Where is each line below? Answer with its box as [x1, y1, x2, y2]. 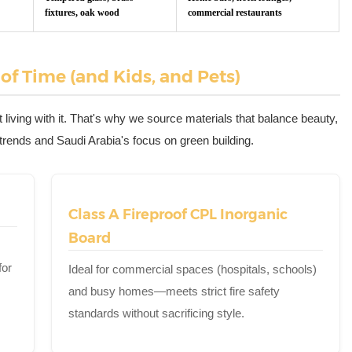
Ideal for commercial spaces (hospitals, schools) [68, 262, 317, 276]
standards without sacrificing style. [68, 306, 245, 320]
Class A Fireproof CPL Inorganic [68, 205, 288, 223]
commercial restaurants [188, 6, 283, 18]
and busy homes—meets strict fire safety [68, 284, 280, 298]
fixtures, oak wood [45, 6, 120, 18]
